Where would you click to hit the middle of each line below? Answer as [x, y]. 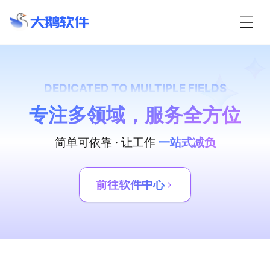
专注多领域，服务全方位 [135, 115]
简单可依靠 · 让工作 [106, 142]
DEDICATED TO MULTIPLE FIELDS [135, 88]
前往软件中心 [130, 184]
